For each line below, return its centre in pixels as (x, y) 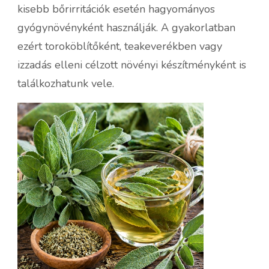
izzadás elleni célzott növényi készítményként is (132, 65)
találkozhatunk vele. (66, 83)
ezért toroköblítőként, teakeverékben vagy (120, 46)
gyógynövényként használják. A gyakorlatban (126, 27)
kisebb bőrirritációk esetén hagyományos (116, 9)
